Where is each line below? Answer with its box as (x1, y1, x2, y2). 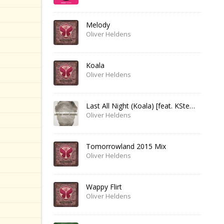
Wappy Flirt (86, 182, 122, 191)
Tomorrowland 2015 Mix (86, 141, 166, 151)
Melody (86, 20, 110, 29)
